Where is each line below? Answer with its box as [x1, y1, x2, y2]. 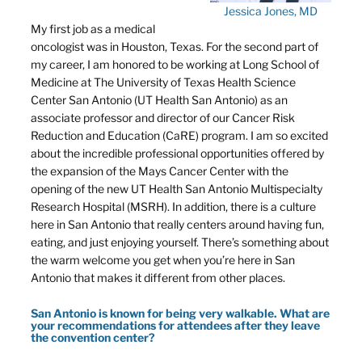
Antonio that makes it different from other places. [31, 270, 285, 284]
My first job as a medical [31, 21, 155, 36]
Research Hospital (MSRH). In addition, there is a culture [31, 199, 316, 213]
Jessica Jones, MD [224, 4, 318, 19]
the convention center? [31, 330, 155, 344]
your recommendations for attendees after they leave [31, 318, 320, 332]
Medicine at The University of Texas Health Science [31, 74, 296, 89]
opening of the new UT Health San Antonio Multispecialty [31, 181, 322, 196]
